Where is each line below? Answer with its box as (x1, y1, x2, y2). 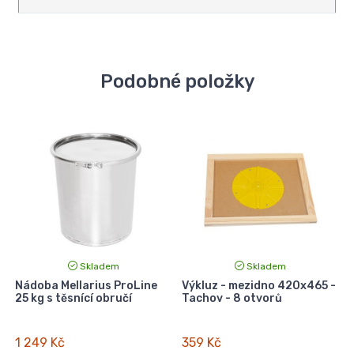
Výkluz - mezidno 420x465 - (181, 279, 336, 293)
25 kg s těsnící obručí (14, 292, 132, 306)
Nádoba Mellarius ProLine (14, 279, 157, 293)
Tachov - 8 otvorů (181, 292, 282, 306)
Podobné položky (100, 70, 254, 93)
